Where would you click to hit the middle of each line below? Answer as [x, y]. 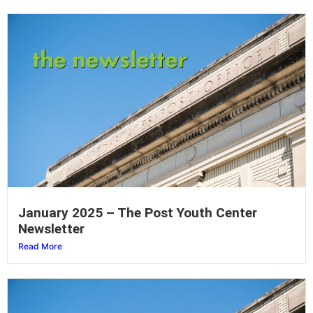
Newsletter [51, 229]
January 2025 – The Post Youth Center [138, 213]
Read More [40, 247]
